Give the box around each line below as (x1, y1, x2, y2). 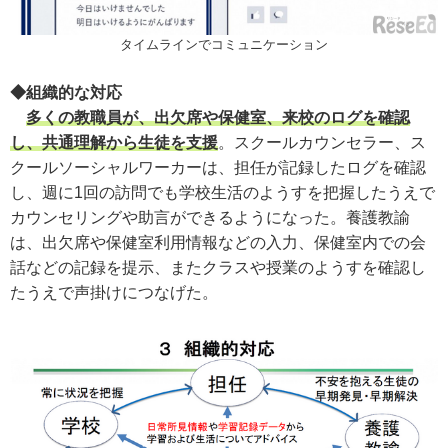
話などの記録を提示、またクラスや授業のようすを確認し (10, 259, 426, 277)
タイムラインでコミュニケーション (120, 37, 328, 53)
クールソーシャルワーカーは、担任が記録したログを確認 (10, 159, 426, 177)
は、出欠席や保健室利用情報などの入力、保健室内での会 (10, 234, 426, 252)
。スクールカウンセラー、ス (218, 134, 426, 152)
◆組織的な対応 (10, 84, 122, 102)
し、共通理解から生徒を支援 (10, 134, 218, 152)
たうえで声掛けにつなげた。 (10, 284, 218, 302)
